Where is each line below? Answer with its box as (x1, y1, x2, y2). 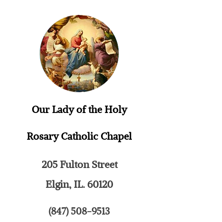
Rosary (27, 130, 61, 143)
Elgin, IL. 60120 (46, 178, 113, 191)
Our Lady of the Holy (32, 103, 127, 116)
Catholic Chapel (61, 130, 132, 143)
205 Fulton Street (41, 158, 117, 171)
